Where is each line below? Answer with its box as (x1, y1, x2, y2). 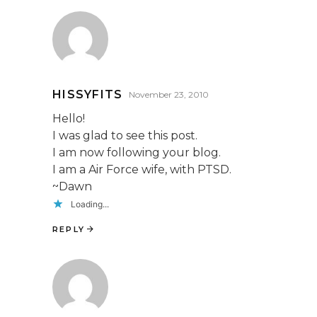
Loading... (71, 198, 109, 209)
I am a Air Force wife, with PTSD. (52, 162, 231, 176)
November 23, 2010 (128, 88, 209, 100)
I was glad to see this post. (52, 128, 197, 142)
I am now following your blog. (52, 145, 221, 159)
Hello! (52, 111, 85, 125)
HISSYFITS (52, 87, 123, 101)
